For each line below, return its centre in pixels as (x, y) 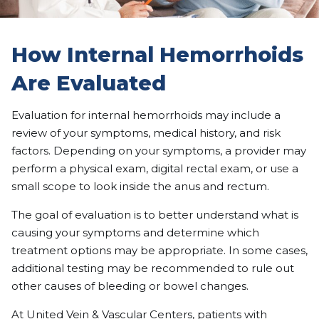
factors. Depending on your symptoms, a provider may (159, 150)
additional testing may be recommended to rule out (153, 268)
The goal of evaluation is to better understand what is (155, 214)
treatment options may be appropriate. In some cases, (159, 250)
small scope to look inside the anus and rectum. (140, 186)
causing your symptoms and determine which (135, 232)
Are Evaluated (89, 83)
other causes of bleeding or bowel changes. (130, 286)
